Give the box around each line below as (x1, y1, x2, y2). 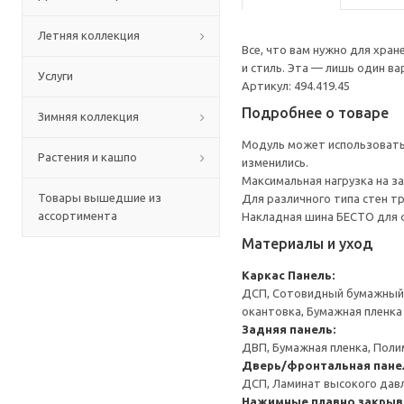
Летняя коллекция (38, 29, 140, 41)
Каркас (242, 269, 285, 281)
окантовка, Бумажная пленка (242, 305, 402, 317)
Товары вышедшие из (38, 191, 161, 204)
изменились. (242, 156, 308, 169)
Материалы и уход (242, 235, 372, 252)
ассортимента (38, 209, 117, 222)
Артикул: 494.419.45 (242, 79, 350, 92)
